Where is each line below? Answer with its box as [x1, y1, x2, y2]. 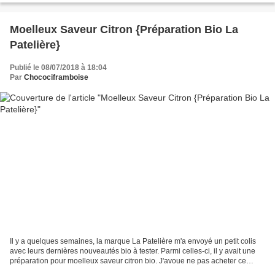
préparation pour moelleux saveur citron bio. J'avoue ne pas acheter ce [10, 257, 246, 266]
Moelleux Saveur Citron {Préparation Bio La [10, 23, 238, 36]
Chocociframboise [24, 72, 88, 82]
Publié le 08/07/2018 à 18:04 [10, 63, 107, 72]
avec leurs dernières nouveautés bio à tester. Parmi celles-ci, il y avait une [10, 247, 255, 256]
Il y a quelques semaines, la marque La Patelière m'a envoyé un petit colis [10, 237, 256, 246]
